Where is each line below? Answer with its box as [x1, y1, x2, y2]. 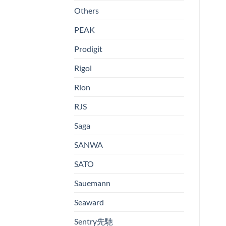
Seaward [74, 197, 104, 207]
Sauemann [74, 178, 110, 188]
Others [74, 6, 99, 16]
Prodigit [74, 44, 102, 54]
